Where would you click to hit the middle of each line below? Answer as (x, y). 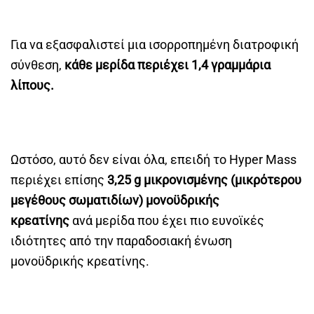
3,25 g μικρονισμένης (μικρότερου (204, 180)
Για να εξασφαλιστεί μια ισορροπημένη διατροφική (155, 45)
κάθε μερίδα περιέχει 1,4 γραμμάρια (168, 65)
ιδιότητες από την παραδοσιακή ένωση (121, 241)
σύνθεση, (37, 65)
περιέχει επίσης (59, 180)
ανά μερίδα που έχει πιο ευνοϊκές (168, 221)
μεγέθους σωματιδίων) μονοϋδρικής (115, 200)
